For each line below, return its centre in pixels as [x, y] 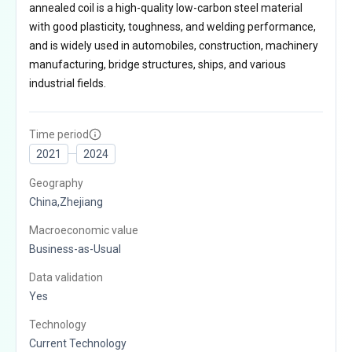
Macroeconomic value [84, 230]
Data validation [66, 277]
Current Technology [78, 343]
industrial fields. [68, 83]
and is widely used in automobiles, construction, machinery [174, 45]
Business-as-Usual [75, 249]
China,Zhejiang [66, 202]
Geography [56, 183]
